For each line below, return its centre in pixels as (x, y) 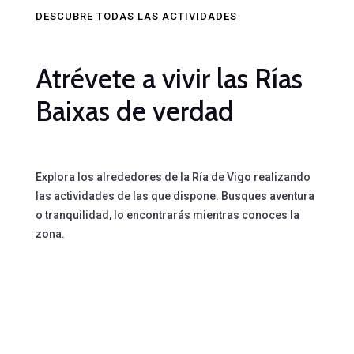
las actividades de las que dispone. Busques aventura (175, 196)
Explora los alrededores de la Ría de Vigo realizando (173, 177)
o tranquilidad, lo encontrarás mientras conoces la (167, 215)
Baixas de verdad (134, 111)
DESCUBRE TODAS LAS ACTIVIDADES (136, 16)
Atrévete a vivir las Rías (169, 79)
